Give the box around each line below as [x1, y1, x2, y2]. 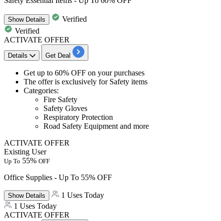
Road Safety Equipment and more [43, 121, 149, 130]
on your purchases [88, 68, 145, 77]
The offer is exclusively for [24, 77, 110, 86]
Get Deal [45, 51, 71, 59]
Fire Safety [43, 95, 77, 104]
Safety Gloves [43, 104, 87, 112]
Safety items [110, 77, 147, 86]
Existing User [4, 147, 46, 156]
